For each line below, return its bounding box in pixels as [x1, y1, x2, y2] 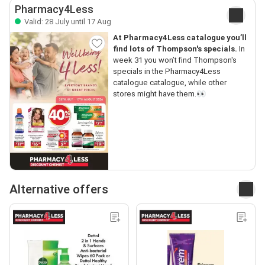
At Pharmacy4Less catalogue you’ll [112, 33, 247, 42]
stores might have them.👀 [112, 89, 206, 98]
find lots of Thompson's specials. [112, 44, 237, 53]
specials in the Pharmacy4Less [112, 67, 221, 76]
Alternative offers [9, 182, 108, 196]
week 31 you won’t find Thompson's [112, 56, 237, 64]
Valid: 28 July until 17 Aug [22, 17, 111, 26]
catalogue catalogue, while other [112, 78, 227, 87]
